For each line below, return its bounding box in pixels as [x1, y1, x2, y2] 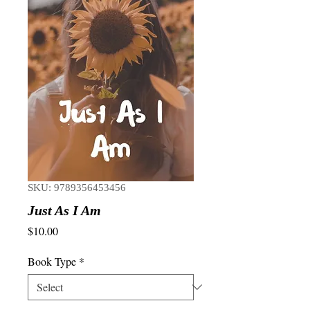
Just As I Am [28, 203, 101, 218]
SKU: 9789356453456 [28, 182, 126, 193]
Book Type [28, 254, 76, 268]
